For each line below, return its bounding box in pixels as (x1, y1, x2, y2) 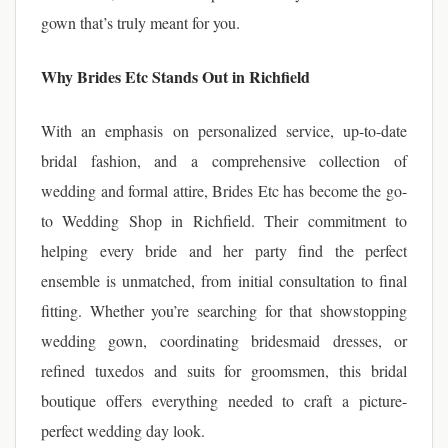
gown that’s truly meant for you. (41, 12, 240, 33)
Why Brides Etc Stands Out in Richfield (41, 65, 310, 88)
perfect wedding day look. (41, 420, 205, 441)
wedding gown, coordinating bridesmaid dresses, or (41, 330, 407, 351)
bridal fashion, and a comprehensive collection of (41, 150, 407, 171)
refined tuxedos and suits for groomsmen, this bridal (41, 360, 407, 381)
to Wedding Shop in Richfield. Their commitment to (41, 210, 407, 231)
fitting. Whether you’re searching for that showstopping (41, 300, 407, 321)
